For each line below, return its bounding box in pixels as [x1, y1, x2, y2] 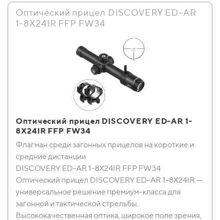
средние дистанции [16, 152, 86, 161]
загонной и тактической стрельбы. [16, 199, 138, 208]
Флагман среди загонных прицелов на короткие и [16, 140, 194, 149]
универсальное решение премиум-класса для [16, 187, 181, 196]
